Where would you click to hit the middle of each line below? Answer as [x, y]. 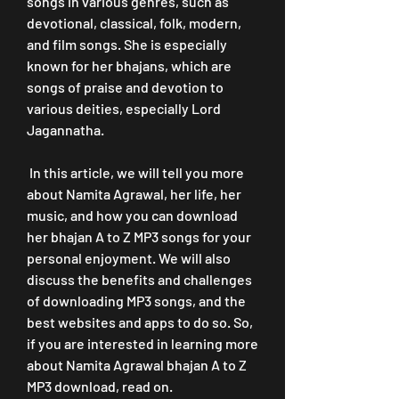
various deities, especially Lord [124, 108]
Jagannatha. [65, 130]
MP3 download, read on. [100, 386]
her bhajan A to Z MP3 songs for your [139, 236]
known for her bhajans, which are [129, 65]
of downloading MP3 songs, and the [136, 301]
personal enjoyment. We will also [129, 258]
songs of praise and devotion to [125, 87]
